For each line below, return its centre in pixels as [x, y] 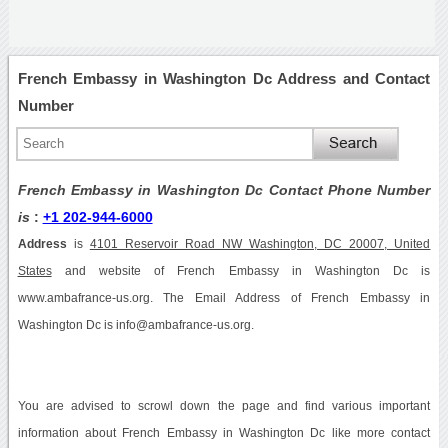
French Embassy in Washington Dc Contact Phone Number [224, 189]
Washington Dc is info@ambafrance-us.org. [135, 324]
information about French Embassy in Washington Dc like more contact [224, 432]
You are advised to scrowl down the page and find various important [224, 405]
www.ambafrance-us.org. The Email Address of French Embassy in [224, 297]
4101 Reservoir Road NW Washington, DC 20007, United [260, 243]
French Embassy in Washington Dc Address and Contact [224, 78]
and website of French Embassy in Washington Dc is [241, 270]
